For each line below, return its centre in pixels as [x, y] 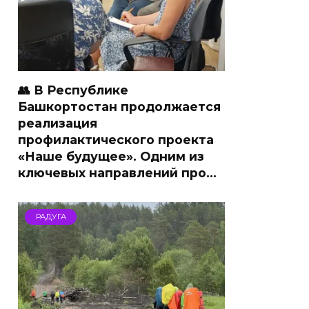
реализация [58, 123]
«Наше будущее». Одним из [111, 156]
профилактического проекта [116, 140]
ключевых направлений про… [117, 173]
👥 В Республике [73, 90]
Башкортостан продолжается [119, 107]
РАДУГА [51, 217]
